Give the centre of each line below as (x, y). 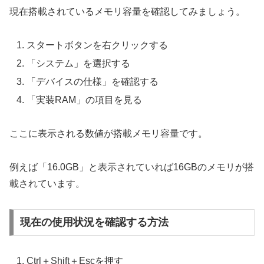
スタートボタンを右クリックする (98, 45)
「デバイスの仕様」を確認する (93, 82)
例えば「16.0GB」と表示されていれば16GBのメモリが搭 (132, 167)
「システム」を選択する (79, 63)
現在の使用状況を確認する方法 (94, 222)
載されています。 (47, 183)
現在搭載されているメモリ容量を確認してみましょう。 (127, 11)
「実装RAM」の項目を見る (85, 100)
